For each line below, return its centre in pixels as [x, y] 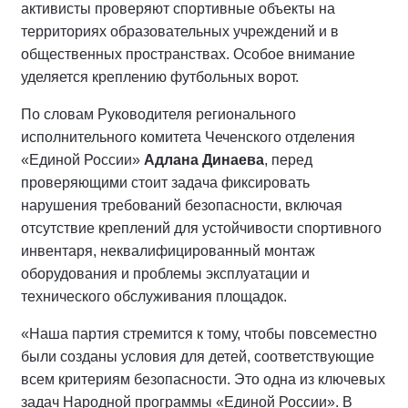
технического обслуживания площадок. [154, 296]
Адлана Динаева [204, 160]
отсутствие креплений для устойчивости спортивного [201, 228]
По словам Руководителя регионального [158, 114]
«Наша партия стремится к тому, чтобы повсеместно [199, 334]
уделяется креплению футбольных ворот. [160, 77]
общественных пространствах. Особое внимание [188, 54]
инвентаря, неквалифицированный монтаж [168, 251]
